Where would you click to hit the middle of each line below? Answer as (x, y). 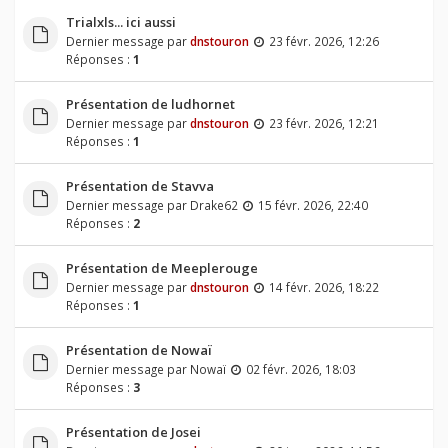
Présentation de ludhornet (150, 104)
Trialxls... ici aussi (120, 22)
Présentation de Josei (133, 432)
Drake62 (213, 205)
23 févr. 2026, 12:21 (323, 123)
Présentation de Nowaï (138, 350)
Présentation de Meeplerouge (161, 268)
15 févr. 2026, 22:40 (312, 205)
